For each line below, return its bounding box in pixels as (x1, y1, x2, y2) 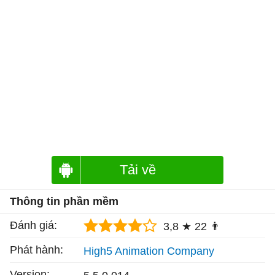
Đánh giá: (10, 219, 57, 231)
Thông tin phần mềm (10, 195, 118, 207)
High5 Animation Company (83, 245, 214, 258)
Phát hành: (10, 243, 63, 256)
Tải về (119, 161, 156, 177)
